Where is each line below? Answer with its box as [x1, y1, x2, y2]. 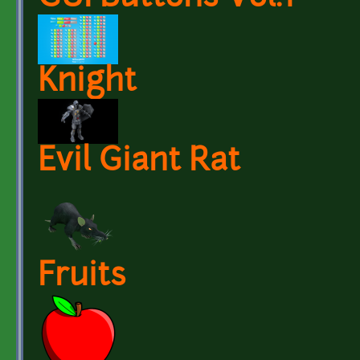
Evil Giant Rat [38, 146, 240, 178]
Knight [38, 67, 137, 99]
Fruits [38, 261, 126, 293]
